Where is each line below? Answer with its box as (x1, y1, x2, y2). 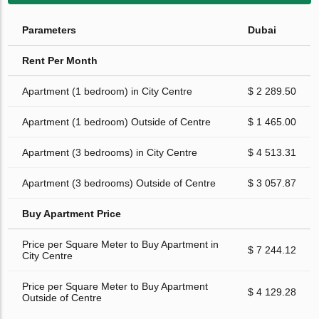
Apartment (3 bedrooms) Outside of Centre (22, 177, 216, 189)
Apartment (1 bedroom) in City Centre (22, 85, 193, 98)
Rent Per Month (22, 55, 98, 67)
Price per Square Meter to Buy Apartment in (22, 239, 219, 251)
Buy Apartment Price (22, 208, 122, 220)
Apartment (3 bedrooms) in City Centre (22, 147, 198, 159)
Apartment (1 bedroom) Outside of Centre (22, 116, 211, 128)
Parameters (22, 24, 77, 36)
